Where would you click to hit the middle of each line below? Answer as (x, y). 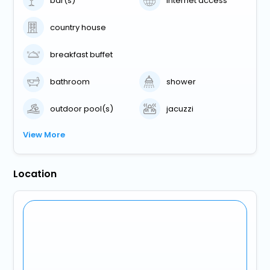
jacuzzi (180, 108)
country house (78, 27)
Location (35, 174)
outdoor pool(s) (82, 108)
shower (181, 81)
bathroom (70, 81)
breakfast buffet (82, 54)
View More (44, 135)
